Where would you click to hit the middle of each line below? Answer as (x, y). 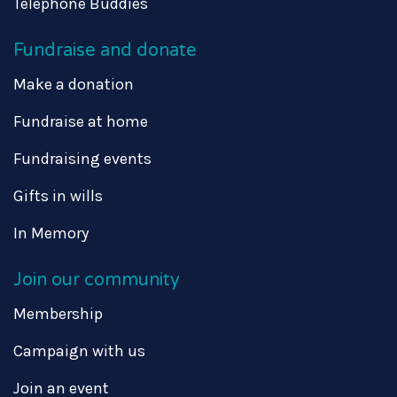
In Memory (51, 233)
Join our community (97, 280)
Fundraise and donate (105, 50)
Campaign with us (79, 350)
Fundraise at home (81, 121)
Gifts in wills (58, 195)
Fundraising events (82, 158)
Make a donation (74, 84)
